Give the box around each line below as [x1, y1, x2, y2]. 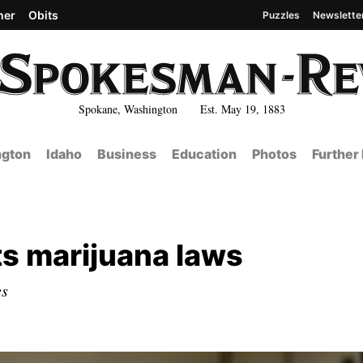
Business [96, 146, 156, 162]
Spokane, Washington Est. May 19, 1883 [78, 100, 285, 117]
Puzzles [263, 8, 300, 21]
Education [171, 146, 237, 162]
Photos [251, 146, 297, 162]
